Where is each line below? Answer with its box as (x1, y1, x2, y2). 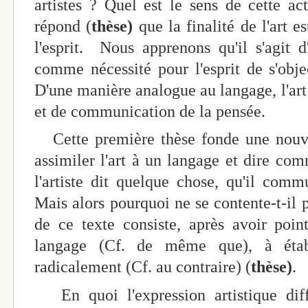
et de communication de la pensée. (34, 102, 265, 120)
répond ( (34, 16, 92, 35)
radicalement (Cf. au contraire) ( (34, 258, 251, 276)
